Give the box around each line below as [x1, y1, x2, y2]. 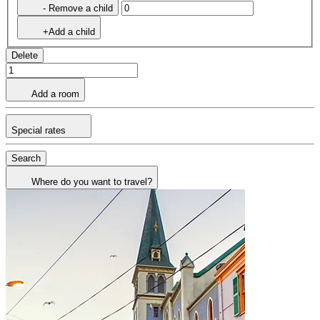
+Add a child [43, 26, 95, 37]
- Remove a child [43, 2, 113, 14]
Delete [11, 49, 38, 61]
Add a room [31, 88, 79, 99]
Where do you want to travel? [31, 176, 152, 187]
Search [11, 152, 41, 164]
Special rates [11, 124, 69, 136]
